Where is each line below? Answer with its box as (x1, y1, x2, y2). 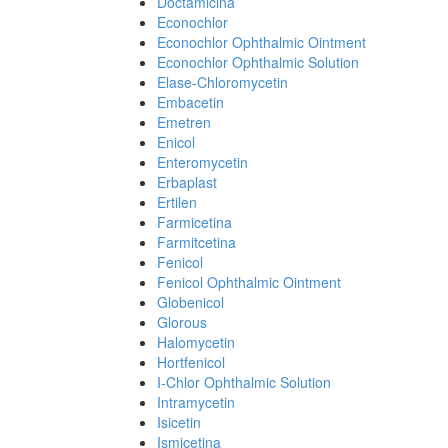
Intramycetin (157, 392, 235, 412)
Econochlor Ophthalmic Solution (157, 52, 359, 72)
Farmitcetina (157, 232, 236, 252)
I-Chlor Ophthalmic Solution (157, 372, 331, 392)
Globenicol (157, 292, 224, 312)
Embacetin (157, 92, 224, 112)
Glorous (157, 312, 207, 332)
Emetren (157, 112, 211, 132)
